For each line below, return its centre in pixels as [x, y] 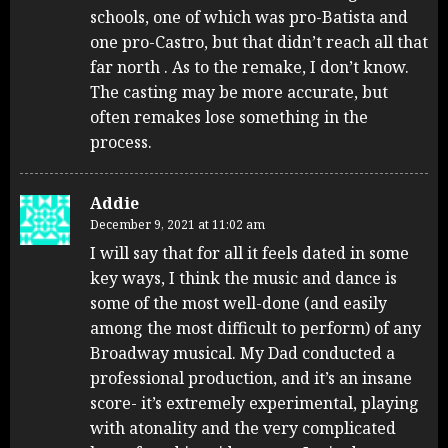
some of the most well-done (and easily [238, 302]
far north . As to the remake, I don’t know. [249, 66]
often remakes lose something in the [229, 116]
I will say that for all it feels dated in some [249, 252]
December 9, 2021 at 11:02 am [177, 224]
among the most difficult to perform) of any [255, 327]
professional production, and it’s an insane [251, 377]
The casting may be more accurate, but [239, 91]
